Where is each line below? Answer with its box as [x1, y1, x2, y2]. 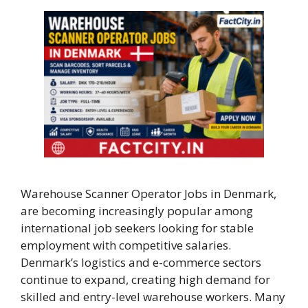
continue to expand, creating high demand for [21, 272, 270, 288]
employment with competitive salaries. [21, 237, 231, 254]
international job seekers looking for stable [21, 220, 254, 236]
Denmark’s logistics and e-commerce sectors [21, 254, 261, 271]
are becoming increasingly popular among [21, 203, 253, 219]
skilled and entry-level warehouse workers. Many [21, 289, 285, 305]
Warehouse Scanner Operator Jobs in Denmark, [21, 186, 276, 202]
